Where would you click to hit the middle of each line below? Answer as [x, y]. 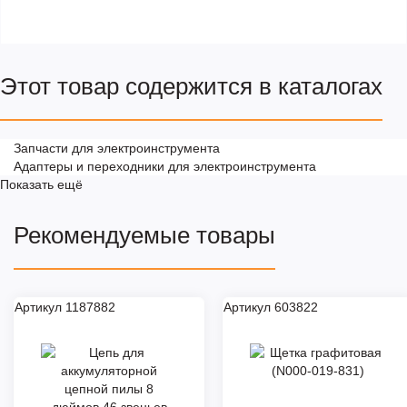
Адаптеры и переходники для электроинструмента [165, 166]
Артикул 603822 [271, 307]
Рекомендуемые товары [144, 235]
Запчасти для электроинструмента [117, 148]
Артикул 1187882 [65, 307]
